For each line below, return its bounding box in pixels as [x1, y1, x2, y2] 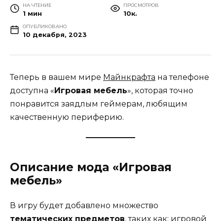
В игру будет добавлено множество [10, 201, 158, 211]
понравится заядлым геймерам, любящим [10, 99, 187, 109]
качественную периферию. [10, 112, 124, 122]
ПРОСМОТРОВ [123, 2, 159, 8]
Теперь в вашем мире [10, 73, 103, 82]
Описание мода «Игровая [10, 160, 172, 175]
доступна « [10, 86, 54, 96]
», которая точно [127, 86, 193, 96]
